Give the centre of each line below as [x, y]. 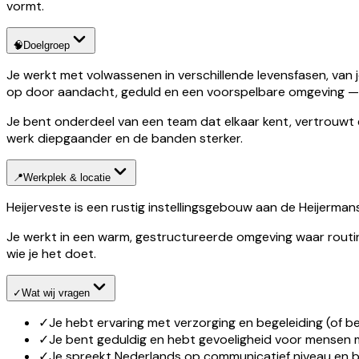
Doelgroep [46, 45]
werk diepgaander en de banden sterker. [125, 138]
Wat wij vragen [56, 292]
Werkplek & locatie [67, 177]
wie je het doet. [51, 253]
